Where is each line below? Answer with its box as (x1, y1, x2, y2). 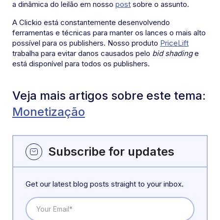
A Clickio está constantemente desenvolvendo (12, 18, 170, 27)
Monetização (12, 105, 85, 119)
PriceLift (160, 38, 189, 48)
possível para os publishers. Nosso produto (12, 38, 160, 48)
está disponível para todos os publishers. (12, 59, 150, 69)
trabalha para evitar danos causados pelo (12, 49, 152, 58)
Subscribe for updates (48, 144, 174, 159)
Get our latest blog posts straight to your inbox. (26, 179, 184, 189)
